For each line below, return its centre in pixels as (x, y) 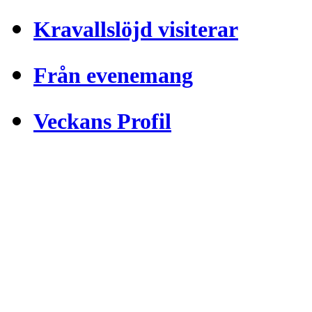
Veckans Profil (102, 122)
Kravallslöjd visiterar (136, 29)
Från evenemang (113, 76)
